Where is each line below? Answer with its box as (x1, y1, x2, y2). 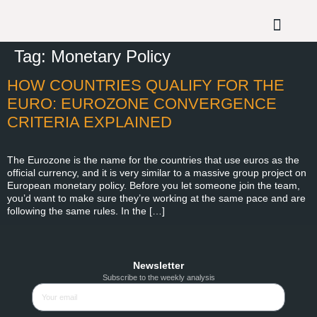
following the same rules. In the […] (7, 204, 165, 217)
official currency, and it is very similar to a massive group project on (7, 166, 306, 178)
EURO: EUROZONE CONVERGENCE (7, 94, 277, 113)
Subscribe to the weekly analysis (102, 273, 215, 282)
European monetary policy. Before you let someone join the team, (7, 179, 300, 191)
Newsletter (133, 260, 184, 272)
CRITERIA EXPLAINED (7, 113, 172, 131)
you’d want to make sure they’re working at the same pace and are (7, 192, 306, 204)
